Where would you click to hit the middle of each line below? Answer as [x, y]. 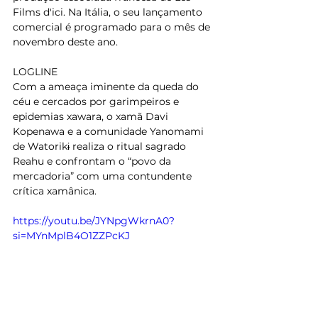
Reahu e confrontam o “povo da [93, 161]
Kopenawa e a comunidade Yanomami [110, 131]
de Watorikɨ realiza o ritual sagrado [101, 146]
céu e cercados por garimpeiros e [97, 101]
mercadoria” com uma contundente [104, 176]
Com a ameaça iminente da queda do [107, 86]
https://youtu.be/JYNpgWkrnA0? [94, 220]
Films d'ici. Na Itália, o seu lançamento [109, 12]
